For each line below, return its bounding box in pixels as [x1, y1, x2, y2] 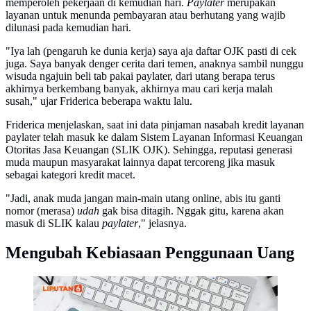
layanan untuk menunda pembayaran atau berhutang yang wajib [6, 8, 285, 21]
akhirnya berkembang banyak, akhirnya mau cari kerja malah [6, 82, 273, 94]
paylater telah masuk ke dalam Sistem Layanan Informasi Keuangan [6, 131, 303, 143]
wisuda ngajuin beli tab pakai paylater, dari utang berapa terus [6, 69, 275, 82]
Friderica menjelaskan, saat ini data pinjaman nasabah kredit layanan [6, 118, 304, 131]
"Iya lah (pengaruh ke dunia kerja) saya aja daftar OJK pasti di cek [6, 44, 296, 57]
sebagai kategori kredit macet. [6, 168, 135, 180]
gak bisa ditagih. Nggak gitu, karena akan [99, 204, 284, 217]
